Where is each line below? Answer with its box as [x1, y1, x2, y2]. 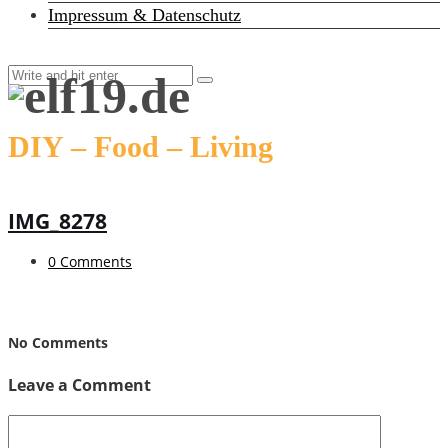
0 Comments [48, 252, 132, 272]
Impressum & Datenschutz [48, 5, 241, 25]
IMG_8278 [8, 206, 107, 235]
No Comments [8, 332, 108, 352]
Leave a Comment [8, 374, 151, 397]
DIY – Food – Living [8, 129, 273, 163]
